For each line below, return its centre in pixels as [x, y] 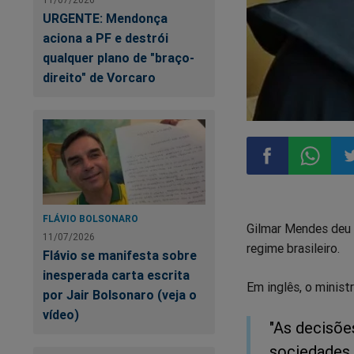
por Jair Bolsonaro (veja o [120, 295]
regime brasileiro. [293, 249]
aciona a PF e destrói [105, 38]
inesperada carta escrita [116, 275]
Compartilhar [298, 198]
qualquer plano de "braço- [119, 58]
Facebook [286, 273]
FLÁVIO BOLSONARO [90, 219]
